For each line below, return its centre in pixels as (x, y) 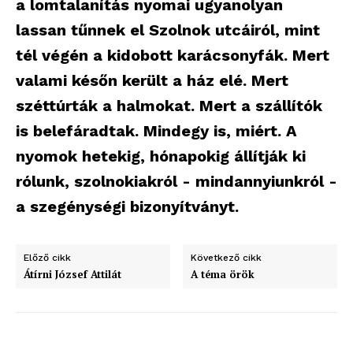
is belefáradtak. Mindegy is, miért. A (156, 131)
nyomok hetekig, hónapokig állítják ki (161, 156)
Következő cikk (227, 258)
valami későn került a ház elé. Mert (152, 80)
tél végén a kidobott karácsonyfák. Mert (173, 55)
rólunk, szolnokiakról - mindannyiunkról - (176, 181)
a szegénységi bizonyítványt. (127, 206)
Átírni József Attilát (72, 274)
